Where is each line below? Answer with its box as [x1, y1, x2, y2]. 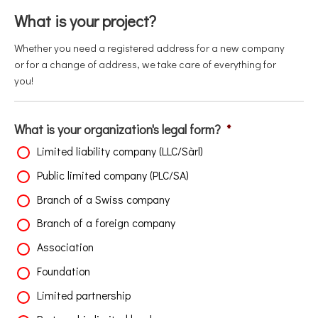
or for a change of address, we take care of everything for [14, 57, 276, 71]
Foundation [37, 264, 90, 279]
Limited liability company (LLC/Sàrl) [37, 143, 203, 158]
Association [37, 240, 94, 255]
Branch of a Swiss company [37, 192, 170, 207]
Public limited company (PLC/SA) [37, 168, 189, 182]
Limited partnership [37, 288, 131, 303]
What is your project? [14, 10, 156, 31]
